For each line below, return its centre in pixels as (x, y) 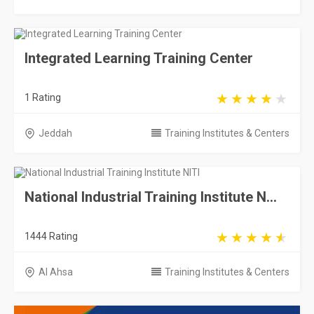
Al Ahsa (56, 272)
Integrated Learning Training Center (139, 58)
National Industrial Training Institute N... (151, 197)
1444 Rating (51, 236)
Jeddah (55, 133)
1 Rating (43, 97)
